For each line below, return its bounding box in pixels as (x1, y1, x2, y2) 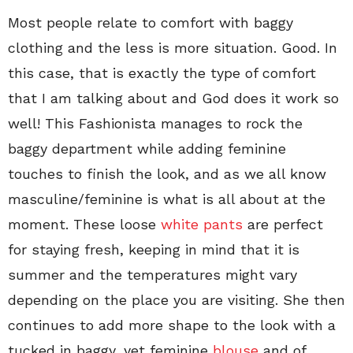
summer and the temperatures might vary (8, 266, 297, 283)
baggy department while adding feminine (8, 139, 286, 157)
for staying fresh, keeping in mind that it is (8, 240, 299, 258)
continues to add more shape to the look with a (8, 316, 336, 333)
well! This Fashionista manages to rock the (8, 114, 303, 132)
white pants (161, 215, 243, 232)
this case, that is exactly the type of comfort (8, 64, 316, 81)
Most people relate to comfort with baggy (8, 13, 293, 31)
